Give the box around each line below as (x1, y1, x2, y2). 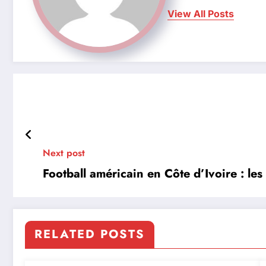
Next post (43, 146, 85, 160)
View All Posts (167, 7, 234, 20)
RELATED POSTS (34, 226, 145, 243)
